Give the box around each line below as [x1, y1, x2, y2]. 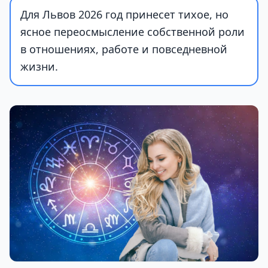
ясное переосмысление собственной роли [20, 25, 245, 39]
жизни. [20, 59, 58, 74]
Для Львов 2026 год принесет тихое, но [20, 7, 229, 22]
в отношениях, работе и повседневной [20, 42, 227, 56]
